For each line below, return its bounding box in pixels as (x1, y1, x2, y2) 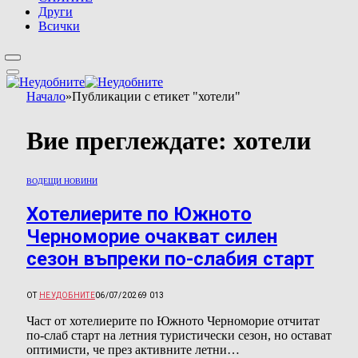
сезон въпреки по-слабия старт (26, 248, 314, 271)
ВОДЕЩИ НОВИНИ (26, 177, 97, 186)
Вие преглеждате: (26, 125, 233, 155)
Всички (38, 18, 80, 33)
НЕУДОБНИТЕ (38, 290, 95, 300)
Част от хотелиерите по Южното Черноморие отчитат (26, 313, 320, 328)
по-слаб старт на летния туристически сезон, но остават (26, 328, 332, 342)
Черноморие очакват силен (26, 225, 277, 249)
